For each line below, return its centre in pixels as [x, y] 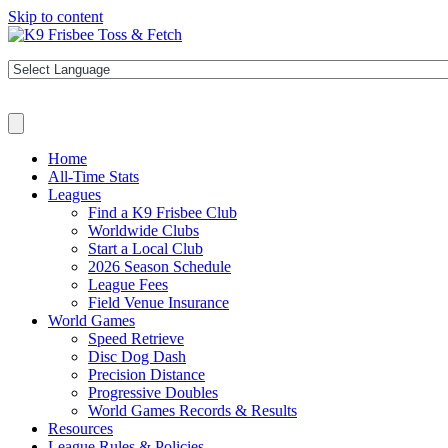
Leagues [74, 194]
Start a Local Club [145, 248]
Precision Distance [146, 374]
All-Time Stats [93, 176]
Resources [80, 428]
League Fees [128, 284]
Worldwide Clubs [143, 230]
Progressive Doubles [153, 392]
